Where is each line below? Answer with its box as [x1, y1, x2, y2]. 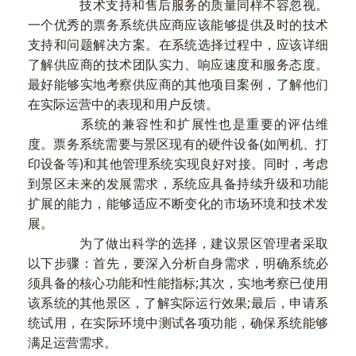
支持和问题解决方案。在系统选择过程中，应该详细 [28, 36, 328, 54]
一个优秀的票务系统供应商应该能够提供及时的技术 [28, 16, 328, 34]
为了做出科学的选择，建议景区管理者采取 [53, 234, 328, 253]
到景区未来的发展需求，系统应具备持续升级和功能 [28, 175, 328, 193]
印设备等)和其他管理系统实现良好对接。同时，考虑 [28, 155, 328, 173]
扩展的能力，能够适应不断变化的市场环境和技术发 [28, 195, 328, 213]
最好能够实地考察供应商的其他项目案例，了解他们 [28, 75, 328, 94]
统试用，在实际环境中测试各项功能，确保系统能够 [28, 314, 328, 332]
